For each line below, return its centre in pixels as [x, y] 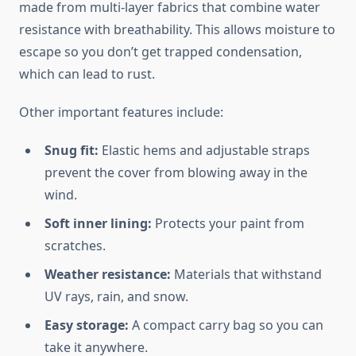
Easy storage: [87, 325]
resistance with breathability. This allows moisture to [177, 30]
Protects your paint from [228, 224]
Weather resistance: [108, 275]
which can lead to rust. [87, 74]
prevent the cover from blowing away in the [176, 173]
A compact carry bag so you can [226, 325]
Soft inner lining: [98, 224]
